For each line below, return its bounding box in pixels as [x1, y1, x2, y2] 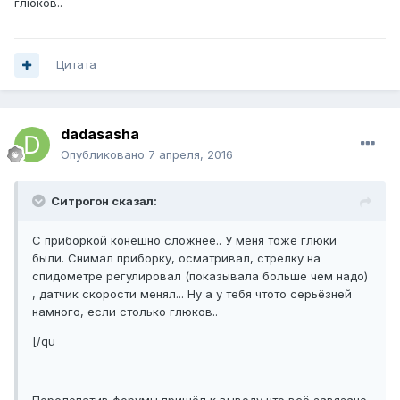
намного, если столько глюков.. [32, 304, 218, 320]
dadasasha [61, 125, 139, 144]
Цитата [56, 57, 96, 72]
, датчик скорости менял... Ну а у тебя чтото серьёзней [32, 287, 352, 302]
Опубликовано [61, 147, 148, 162]
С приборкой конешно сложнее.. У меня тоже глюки [32, 233, 337, 248]
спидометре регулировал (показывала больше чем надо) [32, 269, 368, 284]
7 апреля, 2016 [148, 147, 233, 162]
